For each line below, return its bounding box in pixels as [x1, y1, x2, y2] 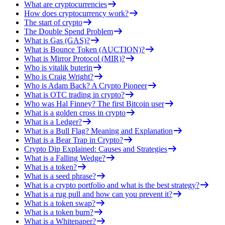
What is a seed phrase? [24, 171, 96, 180]
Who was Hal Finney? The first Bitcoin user [24, 99, 164, 108]
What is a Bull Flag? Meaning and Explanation [24, 126, 173, 135]
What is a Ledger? [24, 117, 82, 126]
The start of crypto [24, 18, 82, 27]
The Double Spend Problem [24, 27, 113, 36]
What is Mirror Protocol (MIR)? [24, 54, 125, 63]
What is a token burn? [24, 207, 93, 216]
